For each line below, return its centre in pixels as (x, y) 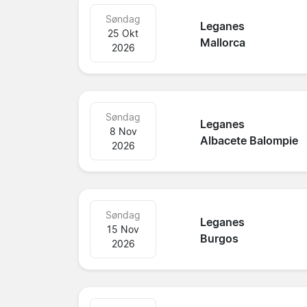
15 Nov (123, 229)
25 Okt (123, 33)
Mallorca (223, 43)
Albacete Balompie (249, 141)
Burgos (220, 239)
